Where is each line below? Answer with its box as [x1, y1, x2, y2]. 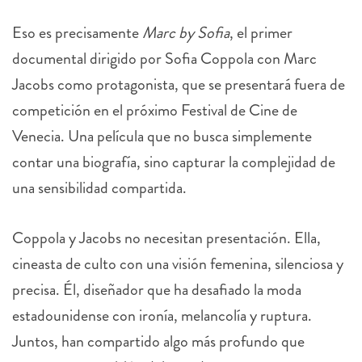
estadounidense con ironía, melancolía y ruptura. [12, 303, 312, 327]
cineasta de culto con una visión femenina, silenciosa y [12, 251, 343, 276]
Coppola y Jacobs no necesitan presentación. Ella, [12, 225, 321, 250]
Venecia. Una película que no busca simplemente [12, 124, 312, 148]
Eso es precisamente [12, 20, 142, 44]
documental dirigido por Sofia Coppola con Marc [12, 46, 317, 70]
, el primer [229, 20, 293, 44]
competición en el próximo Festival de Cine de [12, 98, 297, 122]
